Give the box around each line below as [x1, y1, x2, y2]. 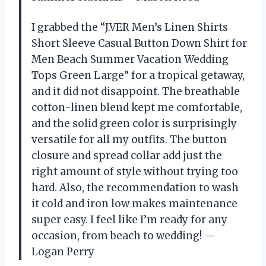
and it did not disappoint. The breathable [31, 85, 240, 99]
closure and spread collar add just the [31, 149, 222, 163]
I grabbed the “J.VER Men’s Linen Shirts [31, 21, 228, 34]
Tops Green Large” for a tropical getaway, [31, 69, 245, 83]
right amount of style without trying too [31, 165, 238, 179]
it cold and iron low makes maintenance [31, 197, 237, 211]
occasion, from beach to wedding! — [31, 229, 216, 243]
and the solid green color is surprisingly [31, 117, 237, 131]
